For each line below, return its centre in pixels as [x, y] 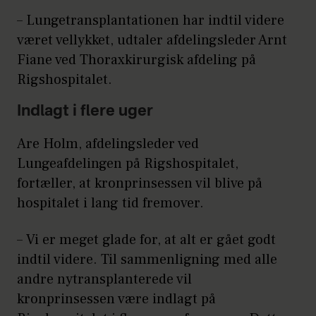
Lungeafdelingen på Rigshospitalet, [128, 164]
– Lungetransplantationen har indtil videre [151, 21]
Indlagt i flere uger [85, 112]
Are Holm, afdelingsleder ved [108, 144]
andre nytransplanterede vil [104, 280]
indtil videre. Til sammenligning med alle [147, 260]
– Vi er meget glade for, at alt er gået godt [146, 240]
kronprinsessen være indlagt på [116, 299]
